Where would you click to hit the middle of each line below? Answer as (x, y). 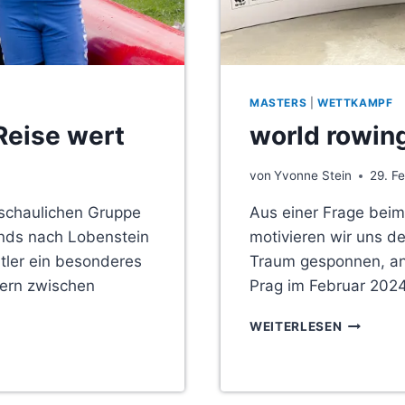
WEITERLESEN (296, 327)
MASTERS (278, 102)
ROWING (369, 341)
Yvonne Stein (313, 176)
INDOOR (368, 360)
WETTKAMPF (355, 102)
